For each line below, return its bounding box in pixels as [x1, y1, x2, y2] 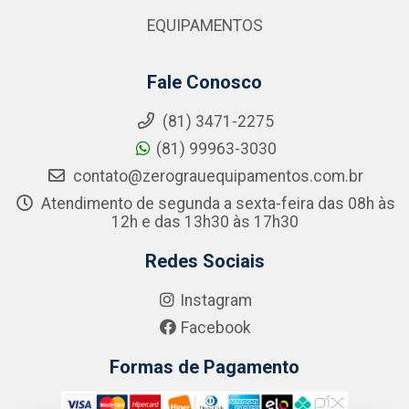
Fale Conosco [147, 71, 262, 93]
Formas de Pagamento [110, 356, 299, 378]
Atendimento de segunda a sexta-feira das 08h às [37, 194, 395, 213]
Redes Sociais [144, 250, 265, 272]
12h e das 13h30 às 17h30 [110, 213, 299, 231]
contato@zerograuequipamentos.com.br [68, 167, 363, 185]
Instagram [180, 291, 252, 309]
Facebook [181, 319, 251, 337]
